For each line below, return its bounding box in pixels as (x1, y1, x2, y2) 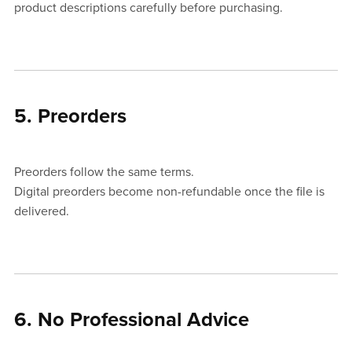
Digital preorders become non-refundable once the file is (13, 184, 324, 200)
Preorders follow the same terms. (13, 164, 194, 181)
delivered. (13, 203, 69, 220)
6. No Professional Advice (13, 308, 249, 332)
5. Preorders (13, 104, 126, 129)
